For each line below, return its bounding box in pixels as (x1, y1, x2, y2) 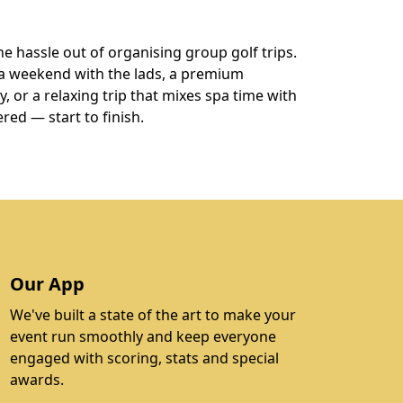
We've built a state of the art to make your (9, 305, 296, 325)
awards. (9, 370, 64, 390)
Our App (9, 272, 85, 296)
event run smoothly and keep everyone (9, 327, 276, 346)
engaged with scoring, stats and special (9, 348, 279, 368)
